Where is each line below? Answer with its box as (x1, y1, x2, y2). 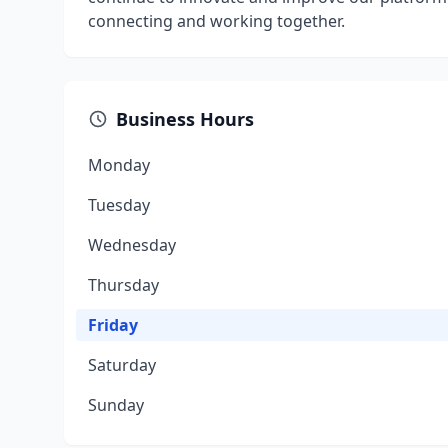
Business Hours (116, 107, 254, 131)
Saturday (88, 354, 156, 376)
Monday (88, 154, 150, 176)
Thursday (88, 274, 159, 296)
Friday (88, 314, 138, 336)
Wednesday (88, 234, 176, 256)
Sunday (88, 394, 144, 416)
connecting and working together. (88, 10, 345, 32)
